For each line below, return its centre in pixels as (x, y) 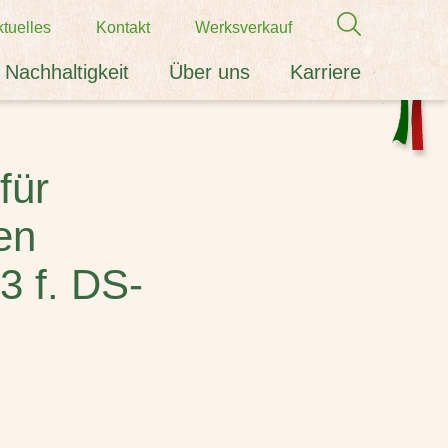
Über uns (209, 71)
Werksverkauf (243, 27)
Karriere (325, 71)
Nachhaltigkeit (67, 71)
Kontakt (123, 27)
